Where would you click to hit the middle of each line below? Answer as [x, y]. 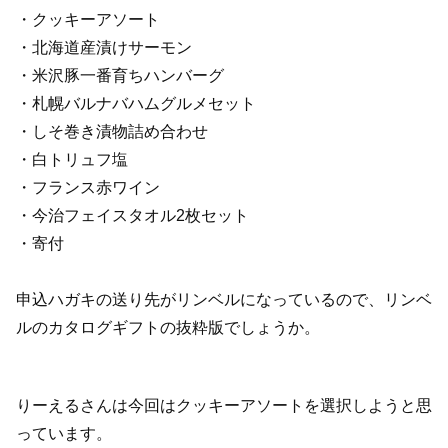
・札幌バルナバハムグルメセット [136, 103]
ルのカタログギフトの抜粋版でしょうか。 [168, 327]
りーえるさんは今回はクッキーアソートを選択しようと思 [224, 406]
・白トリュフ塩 [72, 159]
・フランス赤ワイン [88, 187]
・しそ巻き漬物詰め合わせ [112, 131]
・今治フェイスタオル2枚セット [132, 215]
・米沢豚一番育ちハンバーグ [120, 75]
